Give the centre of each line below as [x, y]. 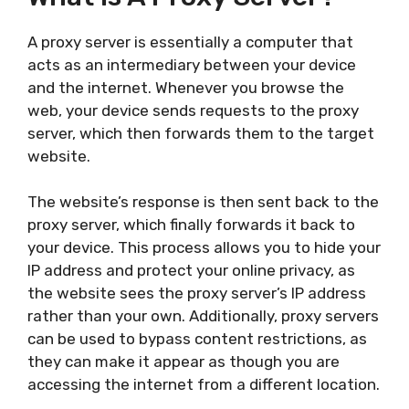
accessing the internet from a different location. [204, 384]
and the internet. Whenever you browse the [186, 87]
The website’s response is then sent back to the [203, 202]
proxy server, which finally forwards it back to [191, 225]
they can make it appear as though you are [184, 362]
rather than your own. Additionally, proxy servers [203, 316]
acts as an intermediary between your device [192, 64]
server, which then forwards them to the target [201, 133]
